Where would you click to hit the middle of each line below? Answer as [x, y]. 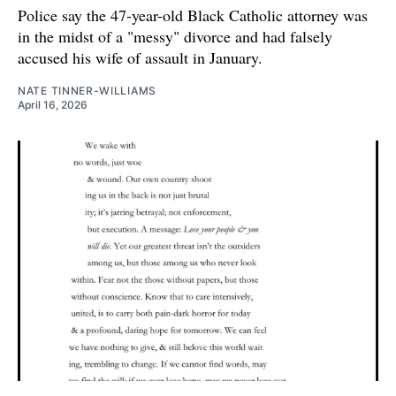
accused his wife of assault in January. [140, 57]
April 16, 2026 [53, 104]
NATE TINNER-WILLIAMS [87, 90]
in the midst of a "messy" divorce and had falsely [175, 36]
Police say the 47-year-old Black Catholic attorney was [193, 15]
